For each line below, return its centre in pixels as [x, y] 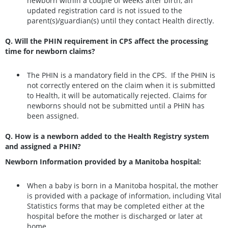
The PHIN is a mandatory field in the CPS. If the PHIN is [121, 75]
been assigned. [53, 116]
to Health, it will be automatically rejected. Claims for [117, 95]
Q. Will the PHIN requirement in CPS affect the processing [107, 41]
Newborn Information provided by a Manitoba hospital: [103, 162]
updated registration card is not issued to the [105, 11]
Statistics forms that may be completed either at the [116, 206]
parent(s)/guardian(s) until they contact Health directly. [121, 21]
